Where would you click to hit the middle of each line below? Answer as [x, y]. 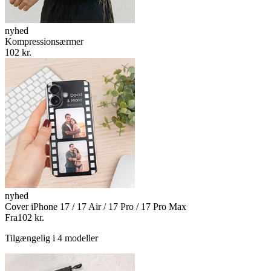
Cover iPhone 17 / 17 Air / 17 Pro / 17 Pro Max [96, 207]
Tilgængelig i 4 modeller [51, 238]
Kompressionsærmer [44, 42]
